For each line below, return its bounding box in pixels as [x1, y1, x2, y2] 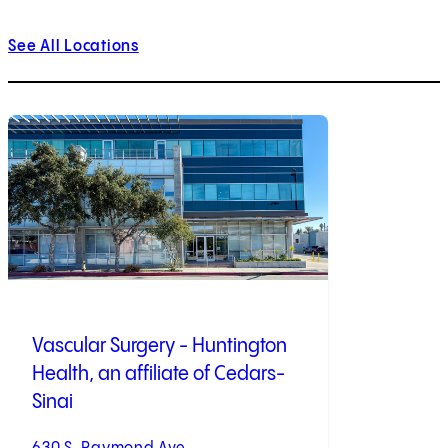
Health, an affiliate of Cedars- [32, 364, 285, 386]
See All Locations [8, 37, 139, 55]
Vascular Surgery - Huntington [32, 336, 287, 358]
